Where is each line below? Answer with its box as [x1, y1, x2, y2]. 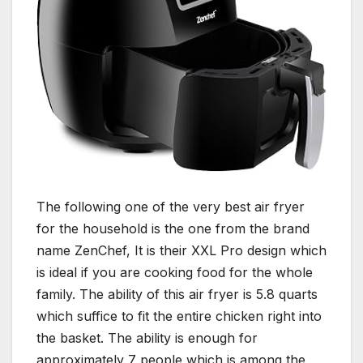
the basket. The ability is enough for [36, 329, 258, 346]
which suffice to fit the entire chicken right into [36, 307, 322, 324]
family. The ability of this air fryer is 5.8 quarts [36, 285, 318, 302]
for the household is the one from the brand [36, 220, 310, 237]
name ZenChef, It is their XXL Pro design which [36, 241, 327, 258]
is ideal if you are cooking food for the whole [36, 263, 313, 280]
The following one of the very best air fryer [36, 198, 305, 215]
